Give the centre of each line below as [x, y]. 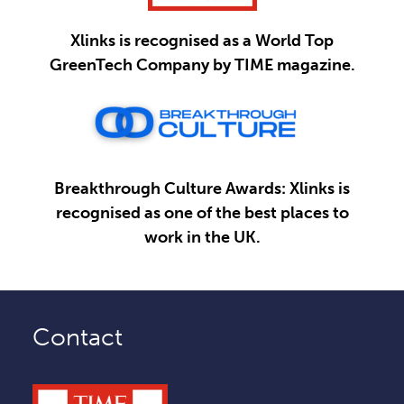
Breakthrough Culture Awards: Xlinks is [202, 188]
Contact [78, 337]
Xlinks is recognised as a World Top [202, 41]
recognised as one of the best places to [202, 213]
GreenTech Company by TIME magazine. [202, 65]
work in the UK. [202, 237]
